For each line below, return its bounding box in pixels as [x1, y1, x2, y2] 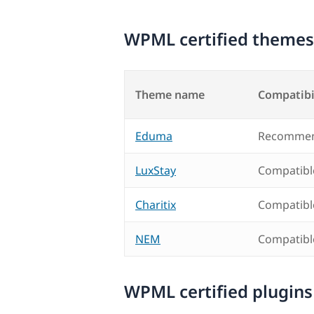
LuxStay [135, 163, 176, 179]
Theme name [135, 87, 205, 103]
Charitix [135, 197, 176, 213]
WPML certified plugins [124, 280, 313, 303]
